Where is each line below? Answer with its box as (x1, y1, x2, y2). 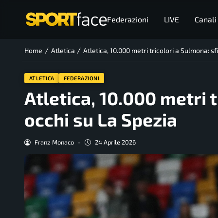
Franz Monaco (34, 138, 74, 146)
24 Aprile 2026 (94, 138, 136, 146)
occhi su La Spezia (24, 109, 177, 130)
